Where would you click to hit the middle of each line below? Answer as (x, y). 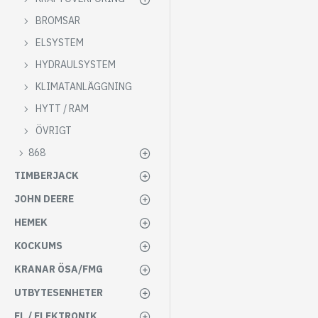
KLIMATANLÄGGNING (84, 87)
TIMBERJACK (46, 175)
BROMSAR (58, 21)
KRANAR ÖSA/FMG (59, 269)
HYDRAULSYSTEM (76, 65)
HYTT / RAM (62, 109)
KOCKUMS (38, 246)
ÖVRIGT (54, 131)
